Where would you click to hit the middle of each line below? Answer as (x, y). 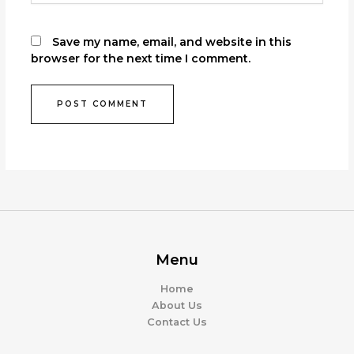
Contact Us (177, 322)
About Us (177, 305)
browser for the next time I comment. (140, 59)
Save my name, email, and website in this (171, 42)
